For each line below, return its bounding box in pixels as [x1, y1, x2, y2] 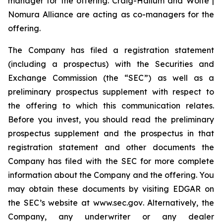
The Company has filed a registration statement [8, 45, 214, 55]
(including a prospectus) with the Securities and [8, 59, 214, 69]
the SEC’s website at [8, 198, 93, 208]
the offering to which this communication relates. [8, 101, 214, 111]
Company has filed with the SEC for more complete [8, 156, 214, 166]
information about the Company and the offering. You [8, 170, 214, 180]
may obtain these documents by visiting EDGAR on [8, 184, 214, 194]
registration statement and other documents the [8, 142, 214, 152]
